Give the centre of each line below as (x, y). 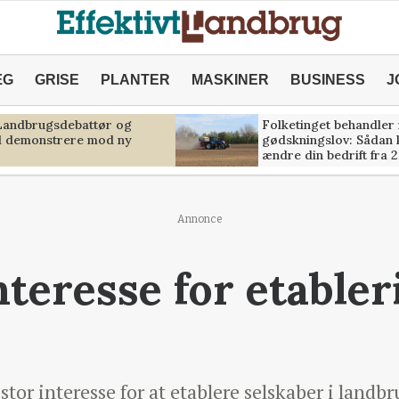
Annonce (199, 219)
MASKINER (230, 80)
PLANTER (135, 80)
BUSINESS (327, 80)
